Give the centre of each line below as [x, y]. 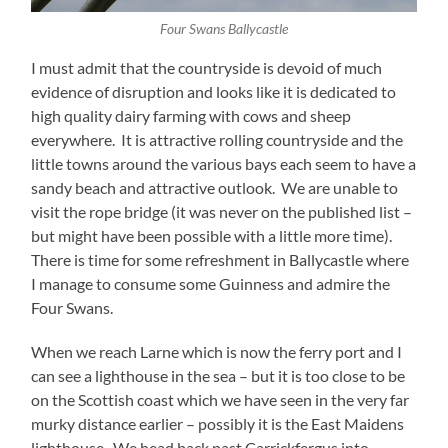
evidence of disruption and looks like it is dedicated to [214, 92]
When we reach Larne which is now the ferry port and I [217, 352]
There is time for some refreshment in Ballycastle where [220, 260]
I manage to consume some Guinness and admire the [211, 284]
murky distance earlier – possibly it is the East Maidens [218, 424]
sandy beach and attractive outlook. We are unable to [215, 188]
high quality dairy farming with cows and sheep [191, 116]
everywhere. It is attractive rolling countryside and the [217, 140]
